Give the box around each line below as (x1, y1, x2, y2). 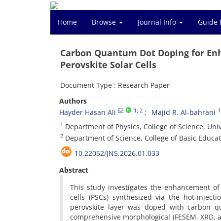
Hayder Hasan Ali (59, 108, 116, 117)
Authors (59, 96, 87, 106)
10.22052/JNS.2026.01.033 (74, 148, 159, 158)
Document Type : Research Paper (60, 80, 170, 90)
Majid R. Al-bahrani (151, 108, 216, 117)
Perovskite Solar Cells (60, 59, 156, 71)
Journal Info (138, 17, 178, 27)
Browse (92, 17, 118, 27)
